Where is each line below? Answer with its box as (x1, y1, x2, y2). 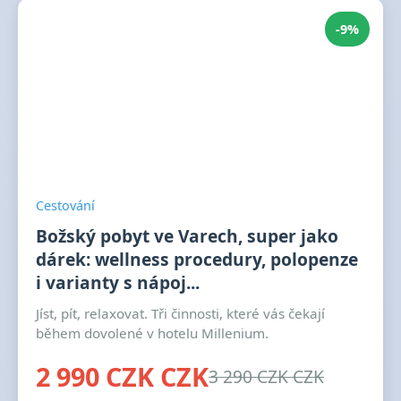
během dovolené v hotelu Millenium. (36, 324, 269, 342)
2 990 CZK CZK (36, 359, 209, 394)
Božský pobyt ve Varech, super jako (36, 224, 338, 248)
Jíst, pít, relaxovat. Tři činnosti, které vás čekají (36, 304, 325, 322)
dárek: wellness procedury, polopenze (36, 247, 358, 271)
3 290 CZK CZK (209, 364, 324, 388)
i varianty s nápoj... (36, 270, 200, 294)
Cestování (36, 197, 95, 214)
